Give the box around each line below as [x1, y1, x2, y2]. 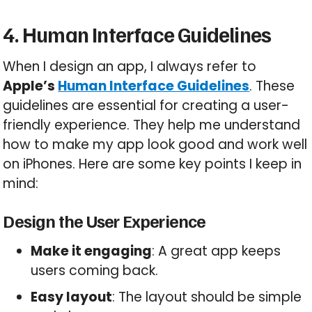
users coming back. [31, 261, 159, 281]
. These [249, 77, 295, 96]
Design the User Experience [3, 210, 206, 233]
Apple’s [3, 77, 58, 96]
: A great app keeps [152, 242, 281, 261]
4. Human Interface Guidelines [3, 21, 272, 48]
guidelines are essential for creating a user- [3, 96, 290, 116]
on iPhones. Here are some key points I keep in [3, 155, 302, 174]
